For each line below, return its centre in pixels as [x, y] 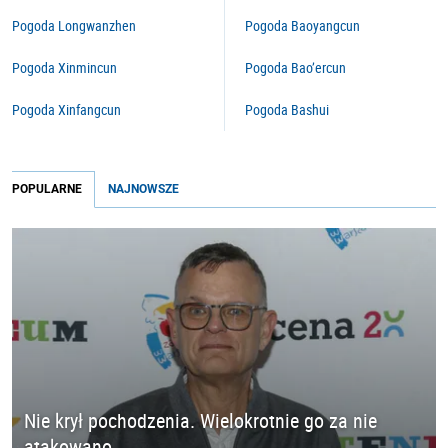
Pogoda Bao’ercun [295, 67]
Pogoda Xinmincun [64, 67]
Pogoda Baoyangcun [302, 25]
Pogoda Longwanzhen [74, 25]
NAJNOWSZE [143, 189]
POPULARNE [47, 189]
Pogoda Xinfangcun [66, 109]
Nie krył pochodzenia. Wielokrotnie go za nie [200, 421]
